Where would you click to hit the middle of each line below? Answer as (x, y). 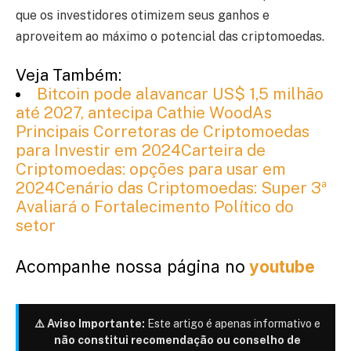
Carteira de (223, 151)
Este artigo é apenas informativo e (232, 324)
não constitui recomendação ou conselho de (177, 340)
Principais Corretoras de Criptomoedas (163, 132)
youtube (280, 267)
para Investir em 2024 (98, 151)
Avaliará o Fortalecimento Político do (155, 207)
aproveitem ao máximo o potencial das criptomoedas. (170, 36)
